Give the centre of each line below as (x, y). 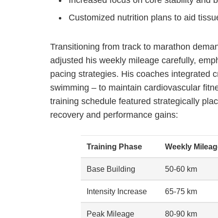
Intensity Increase (117, 191)
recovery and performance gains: (114, 115)
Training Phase (115, 146)
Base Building (111, 169)
